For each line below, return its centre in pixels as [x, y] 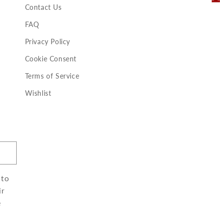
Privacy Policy [48, 42]
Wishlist [38, 93]
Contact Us [43, 7]
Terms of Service [52, 76]
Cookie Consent [51, 59]
